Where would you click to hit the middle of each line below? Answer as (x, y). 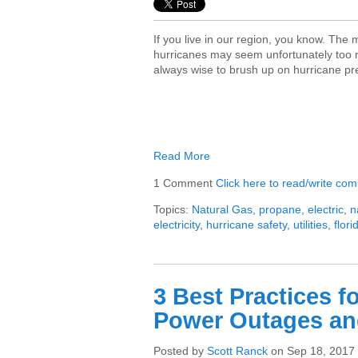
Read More (182, 156)
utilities (310, 225)
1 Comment (185, 183)
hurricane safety (247, 225)
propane (280, 209)
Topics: (173, 209)
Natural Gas (222, 209)
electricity (177, 225)
